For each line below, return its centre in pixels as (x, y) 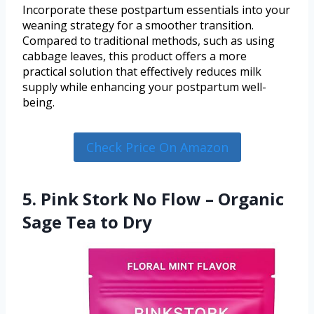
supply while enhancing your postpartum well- (144, 87)
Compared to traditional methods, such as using (149, 40)
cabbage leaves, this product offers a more (135, 56)
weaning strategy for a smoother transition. (138, 25)
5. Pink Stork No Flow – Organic (153, 199)
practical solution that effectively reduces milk (142, 71)
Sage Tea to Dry (87, 222)
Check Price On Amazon (157, 147)
